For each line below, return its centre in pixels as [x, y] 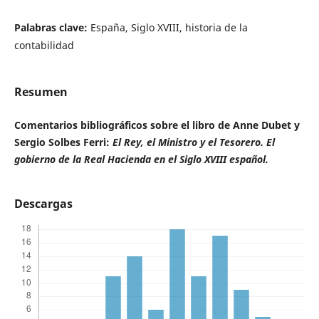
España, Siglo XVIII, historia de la [169, 28]
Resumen [41, 92]
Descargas [43, 204]
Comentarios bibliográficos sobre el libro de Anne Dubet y [157, 125]
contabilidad [44, 46]
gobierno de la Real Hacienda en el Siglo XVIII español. [141, 159]
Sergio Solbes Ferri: [63, 142]
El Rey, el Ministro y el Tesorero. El [193, 142]
